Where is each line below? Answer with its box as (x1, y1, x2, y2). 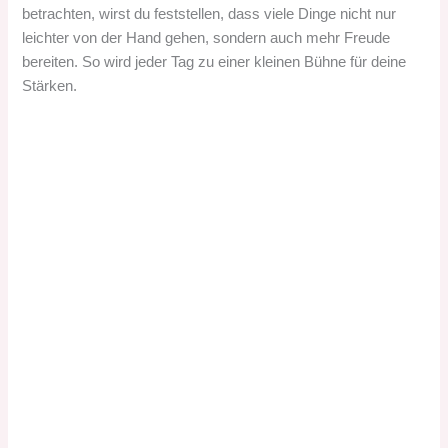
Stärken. (22, 77, 78, 94)
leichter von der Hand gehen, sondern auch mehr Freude (22, 29, 391, 46)
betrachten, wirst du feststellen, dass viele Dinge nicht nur (22, 5, 397, 22)
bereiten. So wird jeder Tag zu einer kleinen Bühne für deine (22, 53, 407, 70)
